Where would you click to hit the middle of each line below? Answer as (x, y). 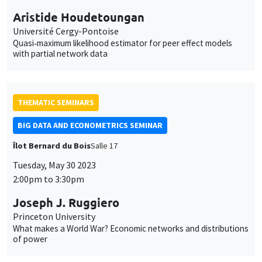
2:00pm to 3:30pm (49, 179)
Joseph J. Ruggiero (66, 203)
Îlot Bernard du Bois (52, 146)
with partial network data (60, 54)
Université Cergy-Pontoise (66, 31)
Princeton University (54, 217)
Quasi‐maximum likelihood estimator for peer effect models (123, 43)
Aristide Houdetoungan (79, 17)
